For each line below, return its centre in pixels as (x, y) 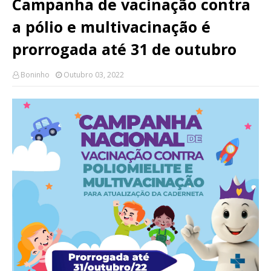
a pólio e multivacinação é (111, 27)
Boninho (35, 75)
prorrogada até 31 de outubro (124, 49)
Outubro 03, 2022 (94, 75)
